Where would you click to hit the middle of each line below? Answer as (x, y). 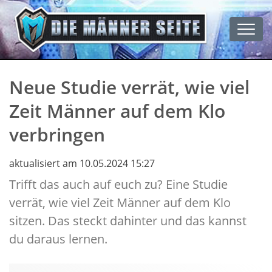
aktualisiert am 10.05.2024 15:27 (82, 164)
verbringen (57, 135)
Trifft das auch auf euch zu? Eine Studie (118, 185)
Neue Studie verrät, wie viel (129, 87)
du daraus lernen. (58, 239)
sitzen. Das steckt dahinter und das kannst (128, 221)
